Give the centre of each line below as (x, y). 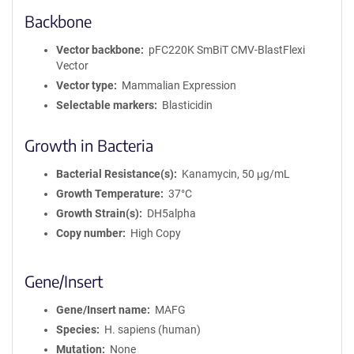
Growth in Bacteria (89, 145)
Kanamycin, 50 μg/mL (235, 174)
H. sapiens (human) (152, 330)
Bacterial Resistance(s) (115, 174)
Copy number (89, 233)
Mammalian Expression (179, 85)
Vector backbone (98, 50)
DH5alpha (171, 213)
